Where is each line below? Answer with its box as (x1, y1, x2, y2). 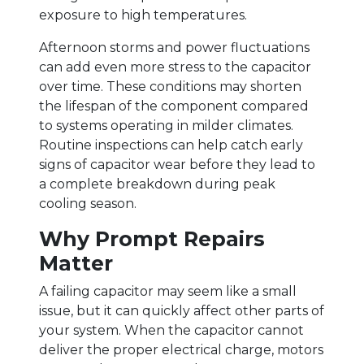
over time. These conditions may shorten (39, 78, 301, 94)
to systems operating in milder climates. (39, 117, 293, 133)
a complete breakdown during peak (39, 175, 275, 192)
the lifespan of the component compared (39, 97, 309, 114)
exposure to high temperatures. (39, 6, 247, 23)
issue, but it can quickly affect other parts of (39, 302, 324, 318)
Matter (39, 250, 113, 275)
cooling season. (39, 195, 136, 211)
